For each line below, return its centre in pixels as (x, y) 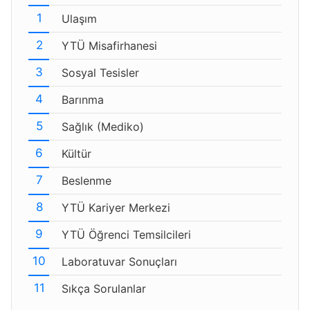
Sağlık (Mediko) (103, 127)
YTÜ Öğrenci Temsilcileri (126, 235)
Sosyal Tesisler (100, 73)
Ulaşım (79, 19)
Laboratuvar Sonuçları (119, 262)
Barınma (83, 100)
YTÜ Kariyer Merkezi (116, 208)
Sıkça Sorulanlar (104, 289)
